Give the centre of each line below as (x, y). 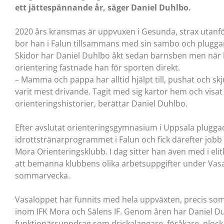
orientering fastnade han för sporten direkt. (97, 67)
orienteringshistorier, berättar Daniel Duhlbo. (101, 103)
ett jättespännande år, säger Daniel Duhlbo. (103, 7)
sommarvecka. (42, 175)
